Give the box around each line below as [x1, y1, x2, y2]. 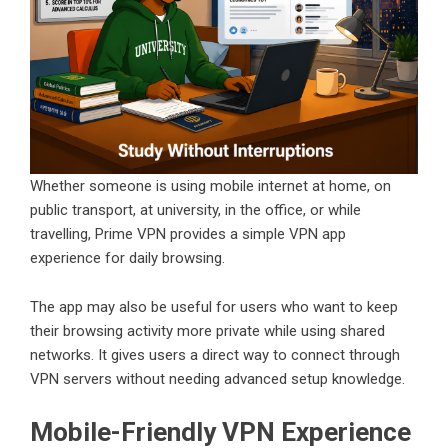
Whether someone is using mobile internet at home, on [30, 176, 391, 195]
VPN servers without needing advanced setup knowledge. [30, 369, 405, 388]
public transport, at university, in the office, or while [30, 200, 361, 219]
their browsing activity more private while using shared [30, 321, 385, 340]
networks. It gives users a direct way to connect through [30, 345, 400, 364]
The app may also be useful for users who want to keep [30, 297, 398, 316]
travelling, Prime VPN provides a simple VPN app [30, 224, 346, 243]
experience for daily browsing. [30, 248, 225, 267]
